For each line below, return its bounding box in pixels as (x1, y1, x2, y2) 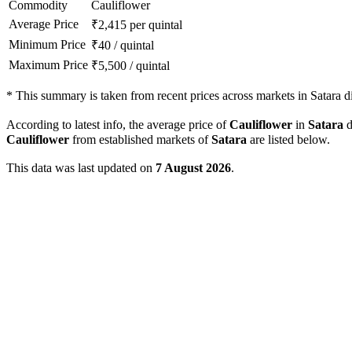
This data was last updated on (6, 161, 156, 175)
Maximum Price (9, 58, 88, 72)
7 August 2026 (156, 161, 231, 175)
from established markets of (69, 133, 211, 147)
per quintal (130, 18, 182, 32)
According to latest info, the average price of (6, 118, 229, 132)
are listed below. (247, 133, 330, 147)
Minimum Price (9, 38, 86, 52)
